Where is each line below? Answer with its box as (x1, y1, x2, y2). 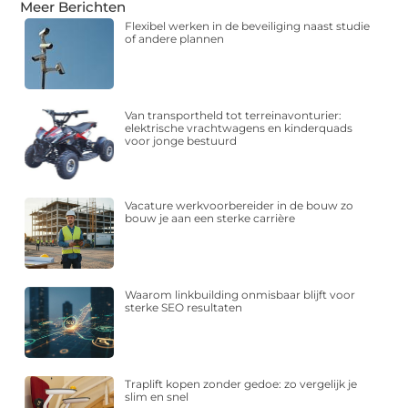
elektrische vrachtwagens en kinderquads (125, 121, 353, 136)
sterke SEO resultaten (125, 300, 243, 314)
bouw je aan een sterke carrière (125, 210, 296, 225)
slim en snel (125, 390, 189, 404)
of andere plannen (125, 32, 225, 46)
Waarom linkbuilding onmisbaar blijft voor (125, 287, 356, 301)
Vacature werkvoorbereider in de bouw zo (125, 198, 354, 212)
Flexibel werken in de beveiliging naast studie (125, 19, 371, 34)
